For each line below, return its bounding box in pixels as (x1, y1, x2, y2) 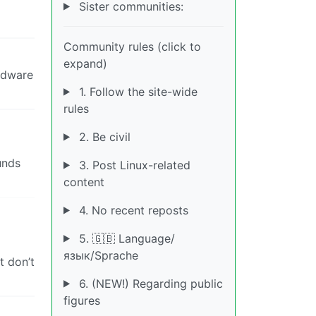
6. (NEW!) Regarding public (75, 276, 223, 291)
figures (63, 293, 100, 308)
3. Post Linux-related (75, 157, 190, 172)
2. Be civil (75, 129, 130, 144)
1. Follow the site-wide (75, 84, 197, 99)
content (63, 174, 104, 189)
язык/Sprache (63, 248, 138, 262)
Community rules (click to (63, 39, 201, 54)
